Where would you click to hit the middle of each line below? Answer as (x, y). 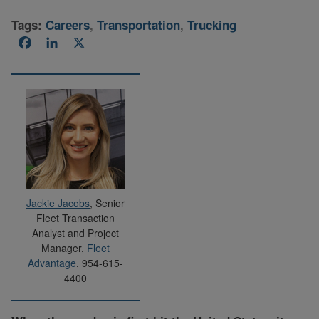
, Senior (107, 203)
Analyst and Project (75, 232)
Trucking (212, 25)
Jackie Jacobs (58, 203)
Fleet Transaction (75, 218)
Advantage (52, 262)
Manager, (64, 247)
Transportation (138, 25)
